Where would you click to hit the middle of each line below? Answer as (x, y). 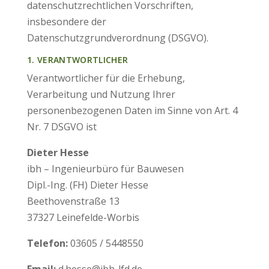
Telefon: (48, 243)
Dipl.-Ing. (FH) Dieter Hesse (87, 185)
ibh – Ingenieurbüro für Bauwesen (105, 169)
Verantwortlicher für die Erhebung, (106, 78)
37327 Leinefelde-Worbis (83, 217)
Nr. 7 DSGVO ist (62, 127)
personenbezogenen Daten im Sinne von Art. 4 (132, 110)
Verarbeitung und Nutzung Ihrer (101, 94)
